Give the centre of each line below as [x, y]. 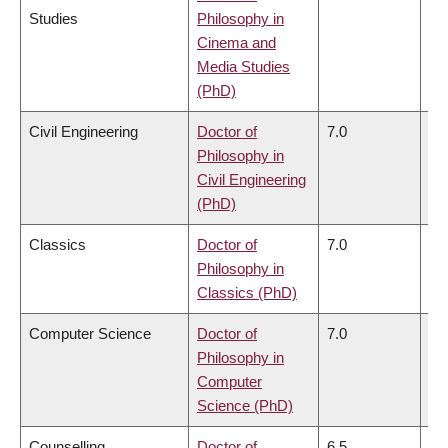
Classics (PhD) [247, 292]
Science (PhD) [245, 405]
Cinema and [236, 42]
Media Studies [243, 66]
